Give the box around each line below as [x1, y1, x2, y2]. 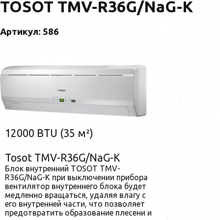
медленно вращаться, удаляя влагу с [5, 190, 146, 199]
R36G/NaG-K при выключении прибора [5, 172, 148, 182]
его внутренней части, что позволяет [5, 199, 145, 208]
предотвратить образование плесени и [5, 208, 152, 217]
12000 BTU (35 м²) [5, 127, 93, 139]
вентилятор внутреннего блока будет [5, 181, 146, 191]
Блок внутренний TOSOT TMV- [5, 164, 120, 173]
